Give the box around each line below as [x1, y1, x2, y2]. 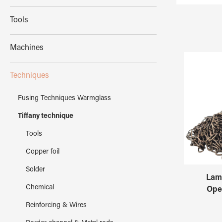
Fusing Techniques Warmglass [18, 95, 111, 102]
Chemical [26, 184, 54, 191]
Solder [26, 166, 45, 173]
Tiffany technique [18, 112, 73, 120]
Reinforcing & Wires [26, 202, 87, 209]
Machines [10, 44, 44, 52]
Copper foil [26, 148, 59, 156]
